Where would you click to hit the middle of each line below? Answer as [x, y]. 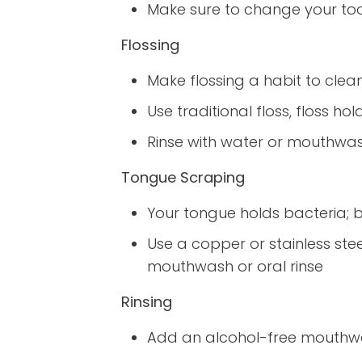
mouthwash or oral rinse [235, 267]
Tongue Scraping [183, 178]
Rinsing [147, 302]
